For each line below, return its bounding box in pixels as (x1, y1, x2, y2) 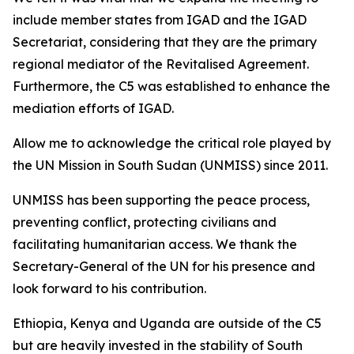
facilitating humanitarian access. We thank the (13, 236, 297, 252)
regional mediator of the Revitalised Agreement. (13, 56, 309, 72)
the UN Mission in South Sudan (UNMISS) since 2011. (13, 157, 328, 173)
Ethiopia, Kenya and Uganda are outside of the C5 (13, 315, 322, 331)
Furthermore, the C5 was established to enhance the (13, 78, 330, 94)
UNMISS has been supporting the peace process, (13, 192, 310, 208)
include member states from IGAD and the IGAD (13, 12, 307, 28)
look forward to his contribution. (13, 281, 206, 296)
